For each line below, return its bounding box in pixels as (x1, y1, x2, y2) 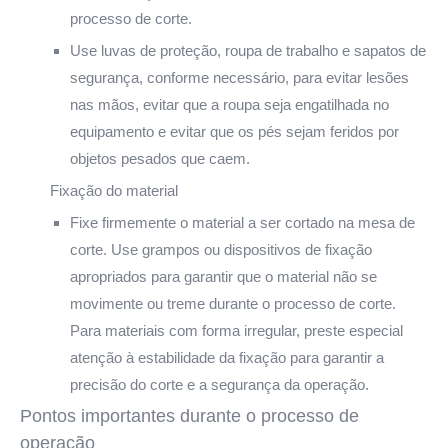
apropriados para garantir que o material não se (70, 267, 377, 285)
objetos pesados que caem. (70, 149, 250, 167)
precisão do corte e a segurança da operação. (70, 375, 369, 393)
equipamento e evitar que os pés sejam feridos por (70, 122, 399, 140)
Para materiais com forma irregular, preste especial (70, 321, 403, 339)
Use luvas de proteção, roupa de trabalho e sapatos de (70, 41, 426, 59)
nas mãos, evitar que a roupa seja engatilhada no (70, 95, 389, 113)
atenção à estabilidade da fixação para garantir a (70, 348, 384, 366)
